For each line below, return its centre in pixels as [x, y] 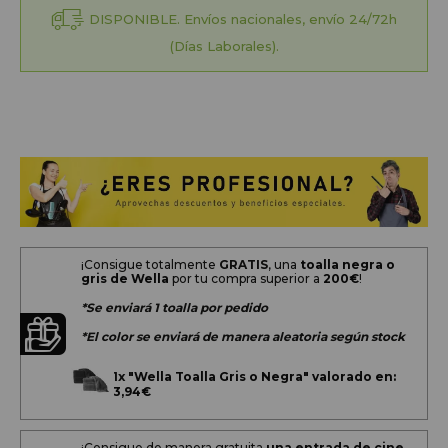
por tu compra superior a [246, 279]
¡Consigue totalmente [150, 265]
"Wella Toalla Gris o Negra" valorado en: [262, 377]
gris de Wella [125, 279]
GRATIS [243, 265]
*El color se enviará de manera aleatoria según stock [243, 337]
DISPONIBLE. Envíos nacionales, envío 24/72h [242, 18]
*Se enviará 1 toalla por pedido [174, 308]
